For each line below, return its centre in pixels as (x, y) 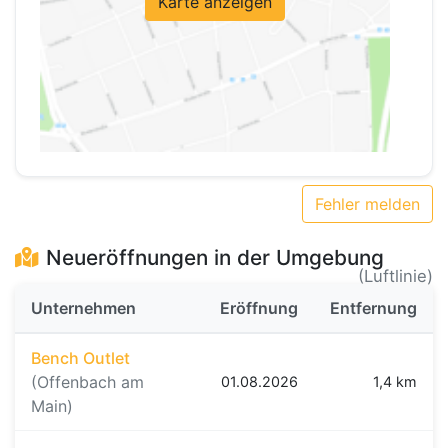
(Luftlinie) (395, 276)
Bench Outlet (80, 358)
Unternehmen (83, 308)
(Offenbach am (87, 382)
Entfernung (373, 308)
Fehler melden (367, 204)
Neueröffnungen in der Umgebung (215, 258)
